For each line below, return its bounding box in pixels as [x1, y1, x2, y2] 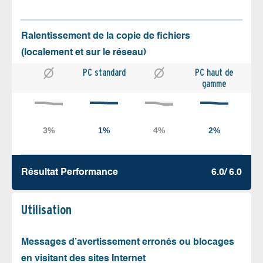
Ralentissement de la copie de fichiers [21, 31, 190, 41]
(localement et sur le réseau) [21, 48, 146, 58]
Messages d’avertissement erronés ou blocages [21, 237, 234, 247]
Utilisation [21, 201, 72, 217]
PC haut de [195, 66, 234, 78]
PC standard [82, 66, 126, 78]
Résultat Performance [21, 167, 118, 177]
